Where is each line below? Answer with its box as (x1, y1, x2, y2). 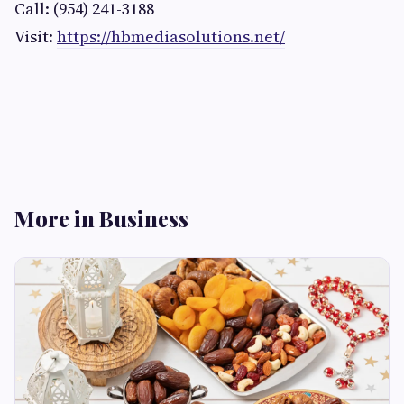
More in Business (14, 204, 188, 234)
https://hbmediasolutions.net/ (57, 25, 285, 49)
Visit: (14, 25, 57, 49)
